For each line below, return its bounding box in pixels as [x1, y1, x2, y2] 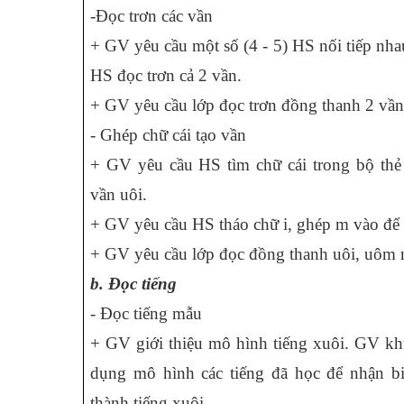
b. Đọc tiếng [90, 274, 177, 293]
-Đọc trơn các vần [90, 6, 213, 25]
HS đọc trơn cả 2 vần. [90, 66, 242, 85]
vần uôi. [90, 185, 147, 204]
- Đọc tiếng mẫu [90, 304, 202, 323]
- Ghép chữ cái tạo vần [90, 125, 246, 144]
